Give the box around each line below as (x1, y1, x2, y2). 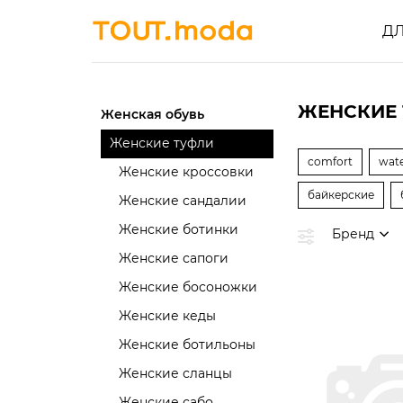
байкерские (308, 188, 374, 201)
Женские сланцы (119, 365, 232, 381)
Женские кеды (119, 308, 216, 324)
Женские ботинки (119, 221, 238, 237)
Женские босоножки (119, 279, 257, 295)
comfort (308, 155, 353, 168)
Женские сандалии (119, 193, 246, 209)
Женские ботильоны (119, 336, 255, 353)
